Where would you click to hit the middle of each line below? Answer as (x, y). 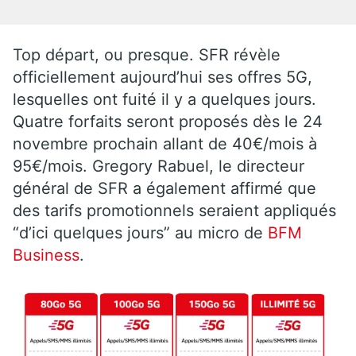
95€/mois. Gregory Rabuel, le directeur (159, 166)
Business (46, 255)
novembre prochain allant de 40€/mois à (165, 143)
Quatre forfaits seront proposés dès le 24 (168, 121)
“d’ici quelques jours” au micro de (140, 232)
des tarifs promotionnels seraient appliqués (174, 210)
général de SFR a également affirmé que (164, 188)
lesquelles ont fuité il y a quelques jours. (164, 99)
